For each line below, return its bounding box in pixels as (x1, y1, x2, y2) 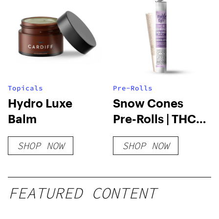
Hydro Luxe (8, 96, 72, 110)
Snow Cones (113, 96, 184, 110)
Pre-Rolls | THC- (113, 111, 201, 126)
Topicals (8, 84, 43, 92)
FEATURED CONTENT (8, 183, 156, 203)
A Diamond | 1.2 (113, 127, 198, 141)
